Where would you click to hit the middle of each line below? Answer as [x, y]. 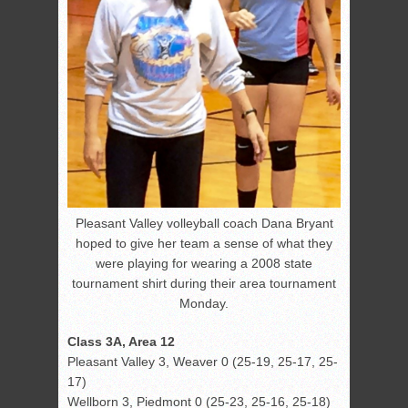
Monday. [204, 304]
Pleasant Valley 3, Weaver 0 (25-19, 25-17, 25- [203, 362]
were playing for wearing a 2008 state [204, 264]
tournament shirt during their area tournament [204, 284]
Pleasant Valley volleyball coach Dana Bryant [204, 224]
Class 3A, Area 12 [121, 342]
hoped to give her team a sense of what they [204, 244]
